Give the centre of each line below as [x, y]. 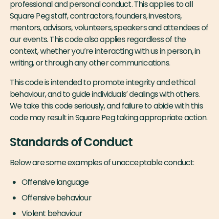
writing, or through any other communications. [91, 63]
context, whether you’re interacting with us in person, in [105, 51]
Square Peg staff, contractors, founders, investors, [96, 16]
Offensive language [55, 182]
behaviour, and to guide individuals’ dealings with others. [105, 94]
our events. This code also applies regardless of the [98, 39]
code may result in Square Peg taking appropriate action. [109, 118]
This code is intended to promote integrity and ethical [102, 82]
